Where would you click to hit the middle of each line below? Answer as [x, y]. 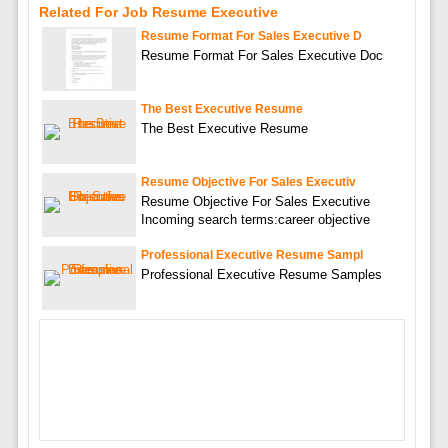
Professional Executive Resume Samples [261, 274]
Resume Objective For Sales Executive [255, 201]
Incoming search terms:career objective [255, 219]
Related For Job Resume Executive [158, 11]
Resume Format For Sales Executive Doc [261, 55]
